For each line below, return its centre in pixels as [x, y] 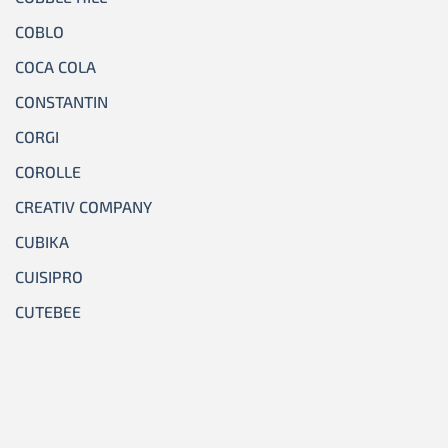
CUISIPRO [49, 276]
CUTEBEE [48, 311]
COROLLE [48, 171]
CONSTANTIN [61, 101]
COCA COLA [55, 66]
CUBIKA [42, 241]
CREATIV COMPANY [83, 206]
